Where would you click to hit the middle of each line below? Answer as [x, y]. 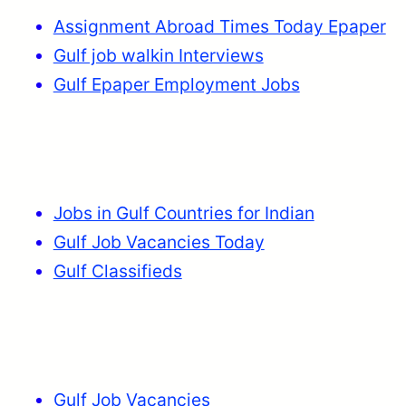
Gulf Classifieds [117, 271]
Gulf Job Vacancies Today [159, 242]
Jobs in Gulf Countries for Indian [184, 213]
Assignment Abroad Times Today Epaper [219, 26]
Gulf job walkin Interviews [158, 55]
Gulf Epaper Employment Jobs [176, 84]
